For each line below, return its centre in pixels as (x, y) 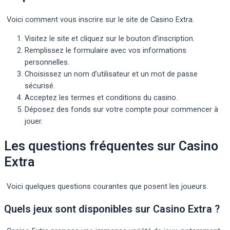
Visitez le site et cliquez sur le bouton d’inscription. (110, 39)
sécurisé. (40, 86)
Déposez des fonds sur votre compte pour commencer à (121, 110)
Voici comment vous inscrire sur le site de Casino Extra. (100, 19)
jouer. (34, 121)
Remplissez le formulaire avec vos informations (106, 51)
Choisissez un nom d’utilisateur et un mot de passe (111, 74)
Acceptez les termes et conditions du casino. (101, 98)
